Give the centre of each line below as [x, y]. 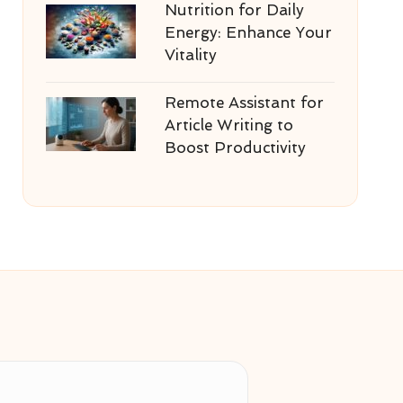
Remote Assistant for [244, 103]
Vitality [190, 55]
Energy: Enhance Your [248, 32]
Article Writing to [228, 125]
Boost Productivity [235, 148]
